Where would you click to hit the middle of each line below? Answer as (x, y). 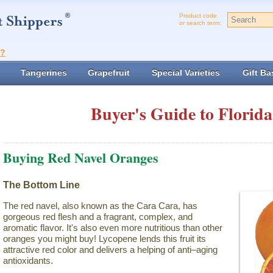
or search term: (200, 23)
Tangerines (44, 72)
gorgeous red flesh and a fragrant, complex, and (98, 217)
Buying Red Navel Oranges (81, 158)
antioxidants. (28, 261)
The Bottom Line (41, 185)
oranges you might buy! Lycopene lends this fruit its (105, 239)
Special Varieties (186, 72)
